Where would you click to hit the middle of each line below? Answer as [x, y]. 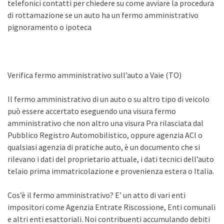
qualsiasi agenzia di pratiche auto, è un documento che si [104, 147]
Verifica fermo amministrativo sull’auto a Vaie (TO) [94, 75]
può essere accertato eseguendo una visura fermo [92, 111]
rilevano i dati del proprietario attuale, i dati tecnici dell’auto [111, 159]
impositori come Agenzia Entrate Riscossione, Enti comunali [111, 207]
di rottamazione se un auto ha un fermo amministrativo [103, 15]
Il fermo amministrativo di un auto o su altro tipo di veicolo [108, 99]
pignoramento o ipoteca [49, 27]
